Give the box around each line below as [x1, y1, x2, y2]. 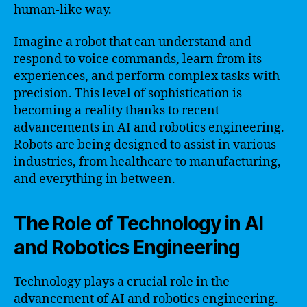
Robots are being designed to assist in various [14, 137, 276, 153]
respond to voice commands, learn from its [14, 51, 262, 67]
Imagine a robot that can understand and [14, 34, 251, 50]
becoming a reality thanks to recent [14, 103, 219, 119]
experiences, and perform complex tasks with [14, 69, 280, 84]
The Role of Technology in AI [14, 212, 263, 235]
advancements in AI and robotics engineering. [14, 120, 284, 136]
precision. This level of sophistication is [14, 86, 242, 101]
